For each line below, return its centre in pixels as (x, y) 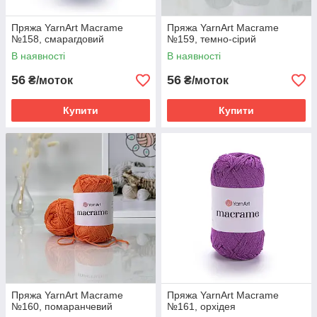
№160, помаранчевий (62, 306)
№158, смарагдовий (58, 39)
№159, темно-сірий (212, 39)
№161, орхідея (201, 306)
